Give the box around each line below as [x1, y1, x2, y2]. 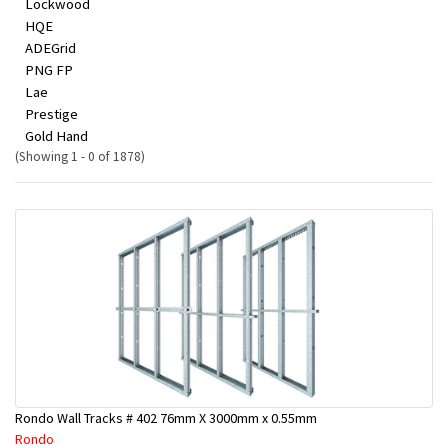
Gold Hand [25, 127, 88, 145]
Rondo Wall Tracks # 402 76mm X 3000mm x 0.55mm [15, 408, 317, 427]
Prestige [25, 105, 78, 123]
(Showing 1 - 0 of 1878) [15, 148, 145, 165]
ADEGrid [25, 39, 76, 57]
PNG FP [25, 61, 73, 79]
